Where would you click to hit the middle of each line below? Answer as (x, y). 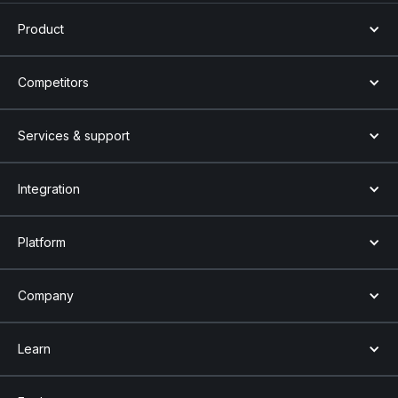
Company (46, 295)
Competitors (53, 82)
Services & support (74, 135)
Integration (49, 188)
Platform (42, 242)
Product (41, 28)
